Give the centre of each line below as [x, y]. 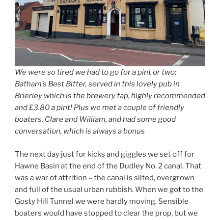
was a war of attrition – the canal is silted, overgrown [105, 178]
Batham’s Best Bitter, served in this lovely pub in [97, 84]
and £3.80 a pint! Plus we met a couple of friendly [99, 108]
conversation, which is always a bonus [80, 131]
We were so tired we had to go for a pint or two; [96, 72]
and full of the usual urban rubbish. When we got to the [109, 189]
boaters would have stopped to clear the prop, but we [106, 213]
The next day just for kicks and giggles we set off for [105, 154]
